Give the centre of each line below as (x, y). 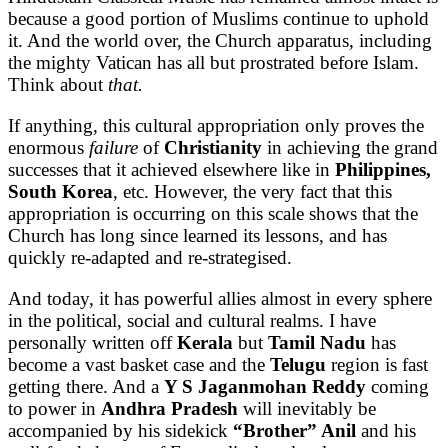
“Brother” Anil (294, 430)
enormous (48, 147)
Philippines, (383, 169)
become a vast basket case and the (139, 364)
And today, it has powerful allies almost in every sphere (220, 298)
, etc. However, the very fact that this (252, 191)
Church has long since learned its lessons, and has (197, 235)
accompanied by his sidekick (120, 430)
